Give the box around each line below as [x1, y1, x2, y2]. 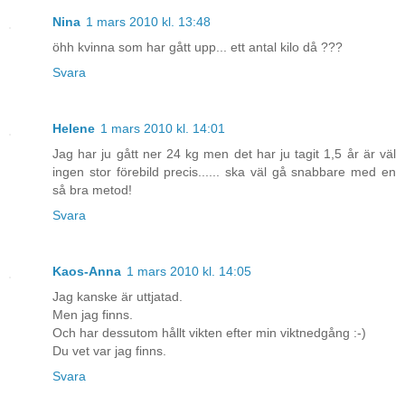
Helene [52, 121, 95, 137]
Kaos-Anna [52, 264, 121, 279]
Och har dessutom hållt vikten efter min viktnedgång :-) [52, 325, 366, 341]
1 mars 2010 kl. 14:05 [127, 264, 251, 279]
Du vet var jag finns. [52, 344, 166, 359]
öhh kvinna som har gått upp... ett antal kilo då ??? [52, 40, 343, 55]
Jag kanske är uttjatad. [52, 289, 183, 305]
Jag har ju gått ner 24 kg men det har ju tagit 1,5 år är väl [52, 146, 396, 162]
